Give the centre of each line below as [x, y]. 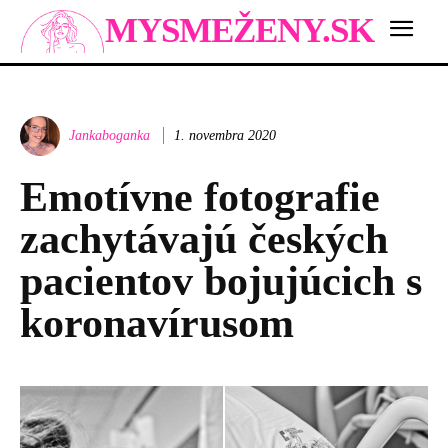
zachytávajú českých [204, 238]
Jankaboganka [109, 135]
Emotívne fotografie [200, 196]
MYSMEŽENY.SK [239, 31]
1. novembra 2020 [225, 135]
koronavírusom [157, 322]
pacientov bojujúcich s [221, 280]
